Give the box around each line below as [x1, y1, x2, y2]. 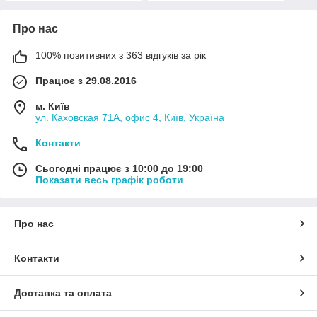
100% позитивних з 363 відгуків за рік [35, 50, 206, 62]
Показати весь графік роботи [35, 174, 183, 186]
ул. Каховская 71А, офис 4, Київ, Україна [35, 112, 224, 124]
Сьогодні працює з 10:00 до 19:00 [35, 163, 203, 175]
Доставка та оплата [14, 287, 112, 299]
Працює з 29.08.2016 [35, 75, 137, 87]
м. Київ [35, 100, 70, 113]
